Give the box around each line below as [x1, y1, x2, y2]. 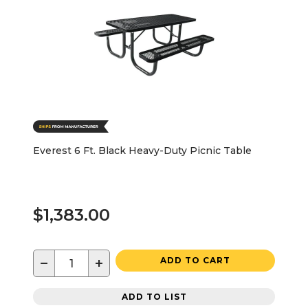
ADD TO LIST [121, 291, 187, 302]
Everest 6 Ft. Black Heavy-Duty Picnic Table [33, 144, 252, 157]
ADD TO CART [160, 255, 230, 266]
